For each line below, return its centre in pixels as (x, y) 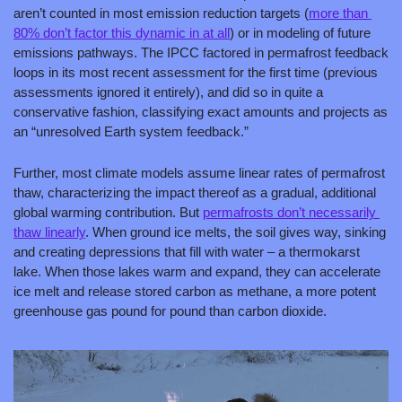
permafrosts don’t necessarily (289, 212)
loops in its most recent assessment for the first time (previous (196, 72)
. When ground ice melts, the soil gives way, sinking (236, 232)
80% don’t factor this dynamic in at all (122, 32)
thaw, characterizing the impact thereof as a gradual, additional (195, 192)
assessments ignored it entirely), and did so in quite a (168, 92)
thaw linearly (49, 232)
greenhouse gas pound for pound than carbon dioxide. (170, 310)
